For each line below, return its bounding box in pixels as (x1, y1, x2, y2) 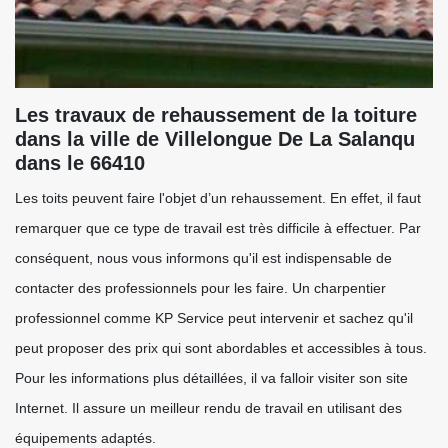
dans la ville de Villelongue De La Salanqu (15, 128, 415, 150)
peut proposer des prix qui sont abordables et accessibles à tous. (15, 340, 427, 356)
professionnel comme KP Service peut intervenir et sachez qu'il (15, 310, 413, 326)
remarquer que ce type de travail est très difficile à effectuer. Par (15, 220, 421, 236)
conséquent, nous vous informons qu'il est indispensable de (15, 250, 392, 266)
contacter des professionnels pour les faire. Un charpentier (15, 280, 386, 296)
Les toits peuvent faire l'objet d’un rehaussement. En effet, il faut (15, 190, 421, 206)
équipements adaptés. (15, 430, 156, 446)
